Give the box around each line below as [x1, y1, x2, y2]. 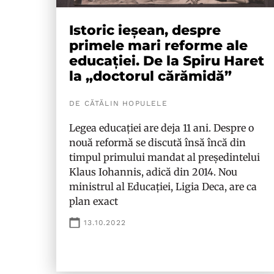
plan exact [69, 195, 118, 207]
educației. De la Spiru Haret [69, 53, 264, 69]
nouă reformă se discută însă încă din [69, 136, 246, 149]
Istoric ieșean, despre [69, 22, 221, 39]
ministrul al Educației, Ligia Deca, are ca [69, 180, 257, 193]
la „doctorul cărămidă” [69, 68, 232, 84]
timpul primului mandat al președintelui [69, 151, 260, 163]
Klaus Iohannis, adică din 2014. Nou [69, 166, 237, 178]
